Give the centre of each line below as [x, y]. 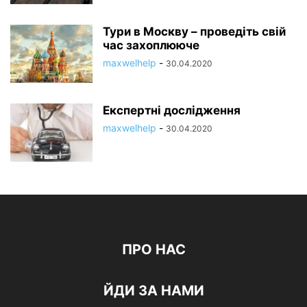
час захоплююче [151, 45]
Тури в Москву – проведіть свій [194, 31]
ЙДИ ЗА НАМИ [153, 290]
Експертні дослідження [172, 110]
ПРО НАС [153, 249]
